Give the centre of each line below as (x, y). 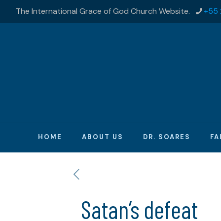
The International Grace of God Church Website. (103, 11)
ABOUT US (102, 137)
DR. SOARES (166, 137)
